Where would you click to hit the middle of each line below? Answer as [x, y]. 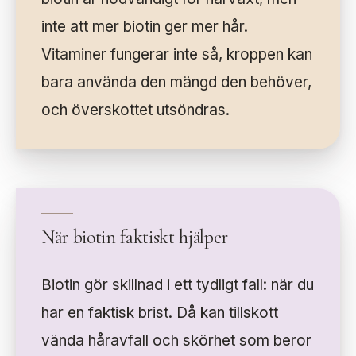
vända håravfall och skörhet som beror [176, 341]
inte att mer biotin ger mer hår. [145, 27]
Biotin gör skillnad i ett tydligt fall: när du [178, 285]
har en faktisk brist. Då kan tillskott [160, 313]
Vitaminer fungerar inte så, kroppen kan [177, 55]
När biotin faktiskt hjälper [135, 238]
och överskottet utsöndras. [135, 110]
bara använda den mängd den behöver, [176, 83]
